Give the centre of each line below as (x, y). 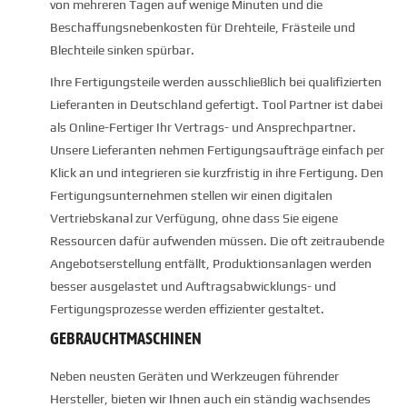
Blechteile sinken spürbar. (124, 50)
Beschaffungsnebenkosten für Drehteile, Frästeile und (203, 28)
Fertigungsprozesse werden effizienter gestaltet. (187, 309)
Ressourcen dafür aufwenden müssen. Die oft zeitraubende (217, 241)
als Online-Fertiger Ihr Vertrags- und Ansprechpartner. (203, 128)
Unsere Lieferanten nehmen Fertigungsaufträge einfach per (217, 150)
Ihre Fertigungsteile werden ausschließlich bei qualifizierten (216, 82)
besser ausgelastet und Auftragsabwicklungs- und (193, 287)
